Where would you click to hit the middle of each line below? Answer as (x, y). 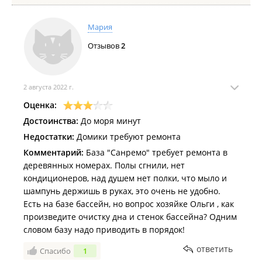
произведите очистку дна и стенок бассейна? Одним (130, 217)
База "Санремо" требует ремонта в (156, 152)
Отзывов (104, 46)
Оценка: (40, 105)
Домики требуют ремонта (127, 137)
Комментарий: (54, 152)
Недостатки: (49, 137)
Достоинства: (51, 121)
